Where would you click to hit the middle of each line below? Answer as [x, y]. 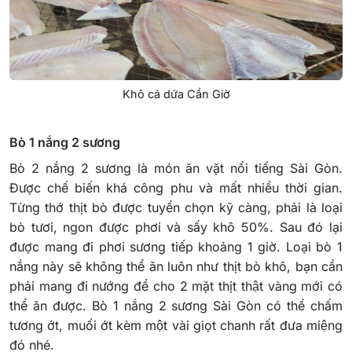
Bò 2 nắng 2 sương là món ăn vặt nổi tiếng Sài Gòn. [176, 169]
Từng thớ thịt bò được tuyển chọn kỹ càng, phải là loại [176, 208]
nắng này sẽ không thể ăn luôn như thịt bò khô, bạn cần [176, 267]
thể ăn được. [51, 306]
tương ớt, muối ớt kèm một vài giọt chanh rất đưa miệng [176, 326]
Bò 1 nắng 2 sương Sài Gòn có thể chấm [217, 306]
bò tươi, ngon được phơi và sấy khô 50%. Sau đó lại [176, 227]
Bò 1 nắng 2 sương [66, 143]
